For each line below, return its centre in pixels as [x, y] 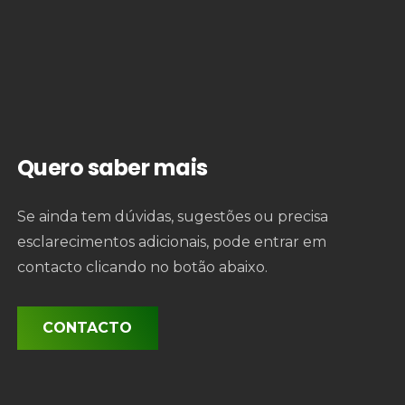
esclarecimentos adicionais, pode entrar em [171, 242]
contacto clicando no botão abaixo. [142, 267]
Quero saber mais [112, 168]
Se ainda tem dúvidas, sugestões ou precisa [172, 217]
